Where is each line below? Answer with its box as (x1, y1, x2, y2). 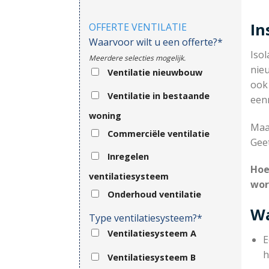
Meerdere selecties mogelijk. (89, 53, 186, 63)
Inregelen (107, 151, 149, 163)
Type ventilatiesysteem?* (89, 211, 202, 225)
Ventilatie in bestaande (107, 89, 210, 101)
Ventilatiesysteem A (107, 227, 196, 239)
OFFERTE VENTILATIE (89, 20, 187, 34)
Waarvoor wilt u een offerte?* (89, 35, 223, 49)
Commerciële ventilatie (107, 127, 210, 139)
